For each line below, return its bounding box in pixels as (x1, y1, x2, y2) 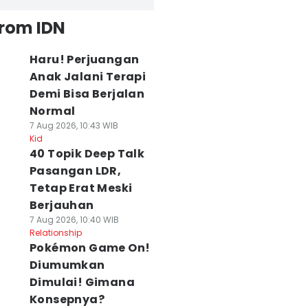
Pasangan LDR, (29, 163, 122, 179)
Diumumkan (29, 257, 105, 273)
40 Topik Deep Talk (29, 146, 145, 162)
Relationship (29, 227, 82, 239)
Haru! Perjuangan (29, 52, 140, 67)
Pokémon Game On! (29, 240, 151, 256)
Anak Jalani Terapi (29, 69, 146, 85)
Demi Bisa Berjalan (29, 86, 145, 102)
